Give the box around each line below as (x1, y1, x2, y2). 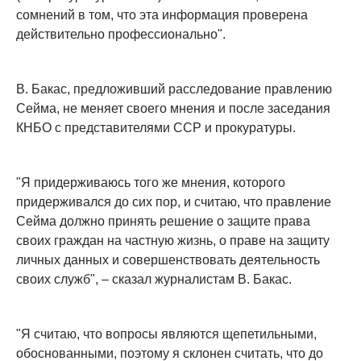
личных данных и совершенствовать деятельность (16, 253, 320, 268)
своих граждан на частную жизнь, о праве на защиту (16, 234, 330, 248)
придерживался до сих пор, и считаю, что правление (16, 195, 331, 210)
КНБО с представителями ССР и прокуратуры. (16, 121, 296, 135)
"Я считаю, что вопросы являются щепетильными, (16, 327, 317, 342)
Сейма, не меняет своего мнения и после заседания (16, 102, 330, 116)
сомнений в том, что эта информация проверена (16, 8, 308, 23)
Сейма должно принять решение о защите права (16, 214, 310, 229)
